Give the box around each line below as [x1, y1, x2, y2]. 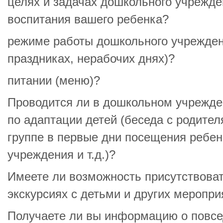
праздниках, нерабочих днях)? [7, 52, 175, 65]
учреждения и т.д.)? [7, 148, 115, 161]
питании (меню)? [7, 74, 100, 87]
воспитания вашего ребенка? [7, 13, 169, 26]
